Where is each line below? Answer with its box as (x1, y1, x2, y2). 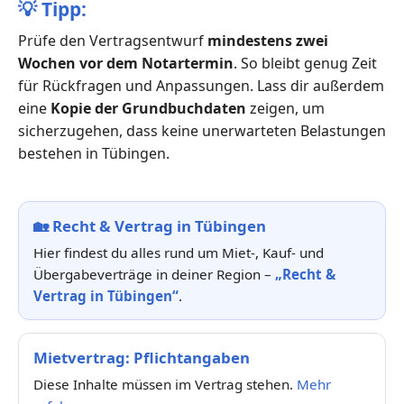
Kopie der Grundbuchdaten (50, 97, 246, 118)
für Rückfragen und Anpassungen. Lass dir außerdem (18, 75, 384, 96)
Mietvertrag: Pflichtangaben (33, 346, 250, 368)
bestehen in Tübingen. (18, 142, 170, 163)
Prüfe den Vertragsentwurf (18, 30, 207, 50)
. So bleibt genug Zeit (234, 52, 377, 73)
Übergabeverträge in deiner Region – (33, 264, 275, 283)
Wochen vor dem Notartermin (18, 52, 234, 73)
